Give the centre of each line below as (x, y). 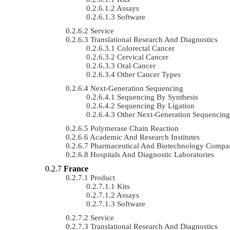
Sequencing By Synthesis (158, 97)
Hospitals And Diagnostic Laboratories (152, 154)
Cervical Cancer (143, 57)
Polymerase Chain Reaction (135, 128)
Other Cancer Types (149, 74)
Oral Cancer (136, 65)
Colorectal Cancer (146, 48)
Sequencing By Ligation (156, 106)
